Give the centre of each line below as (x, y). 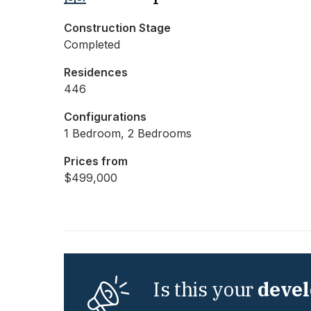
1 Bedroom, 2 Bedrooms (128, 134)
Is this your (205, 289)
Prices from (96, 161)
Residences (96, 73)
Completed (92, 45)
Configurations (105, 117)
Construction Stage (117, 28)
